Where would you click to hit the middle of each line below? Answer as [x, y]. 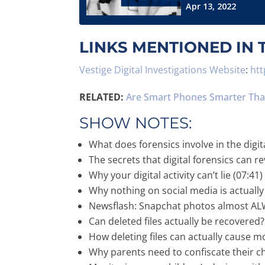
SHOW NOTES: [136, 123]
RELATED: [102, 97]
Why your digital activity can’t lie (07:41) [176, 175]
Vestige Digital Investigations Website [163, 70]
